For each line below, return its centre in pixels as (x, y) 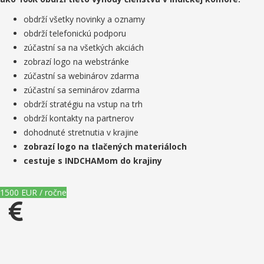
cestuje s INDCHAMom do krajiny (93, 161)
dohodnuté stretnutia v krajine (81, 132)
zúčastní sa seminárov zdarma (82, 90)
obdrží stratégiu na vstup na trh (83, 104)
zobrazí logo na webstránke (76, 62)
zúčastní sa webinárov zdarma (81, 76)
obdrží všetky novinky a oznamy (84, 19)
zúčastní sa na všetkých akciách (84, 47)
